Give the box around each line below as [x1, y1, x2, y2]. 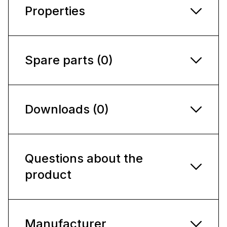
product [25, 167, 71, 182]
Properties [25, 3, 85, 18]
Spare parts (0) [25, 52, 113, 67]
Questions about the [25, 150, 143, 166]
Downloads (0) [25, 101, 109, 117]
